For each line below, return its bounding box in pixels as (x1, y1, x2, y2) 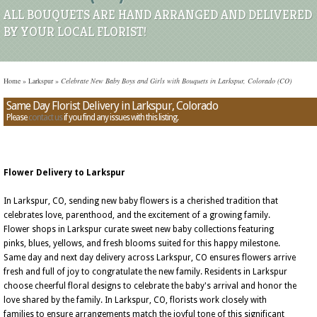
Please (6, 113, 28, 122)
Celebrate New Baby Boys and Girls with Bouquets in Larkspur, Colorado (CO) (59, 76, 292, 86)
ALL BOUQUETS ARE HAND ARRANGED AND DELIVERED (4, 6, 312, 23)
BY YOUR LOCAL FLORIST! (4, 23, 146, 40)
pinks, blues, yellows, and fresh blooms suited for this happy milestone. (4, 238, 280, 248)
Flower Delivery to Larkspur (4, 168, 125, 178)
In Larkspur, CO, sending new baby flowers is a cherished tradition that (4, 196, 278, 206)
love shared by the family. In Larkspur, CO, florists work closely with (4, 295, 267, 305)
